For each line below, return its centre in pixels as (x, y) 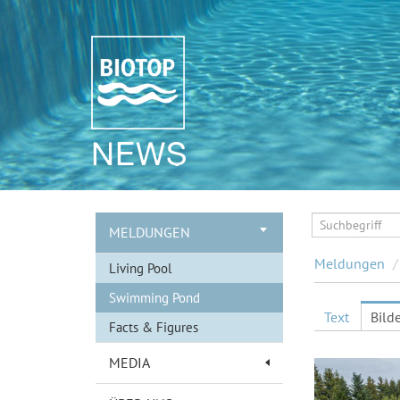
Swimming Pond (154, 298)
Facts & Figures (154, 327)
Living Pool (140, 268)
